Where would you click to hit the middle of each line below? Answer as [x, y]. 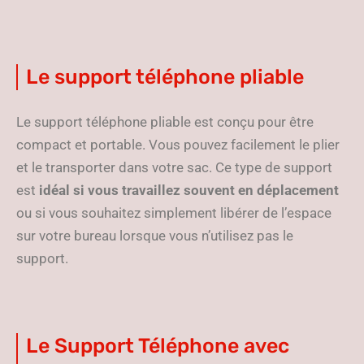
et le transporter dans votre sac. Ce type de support [174, 167]
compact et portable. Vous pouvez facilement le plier [178, 145]
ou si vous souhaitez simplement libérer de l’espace [174, 213]
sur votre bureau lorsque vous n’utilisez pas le [155, 236]
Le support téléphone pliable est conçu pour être [165, 122]
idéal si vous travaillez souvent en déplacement [189, 190]
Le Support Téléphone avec [158, 346]
